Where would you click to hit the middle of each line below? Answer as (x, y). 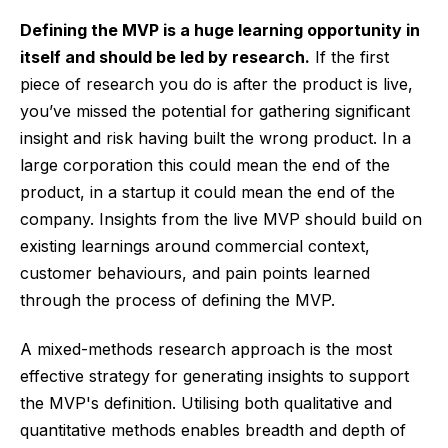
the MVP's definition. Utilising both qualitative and (206, 403)
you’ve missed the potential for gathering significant (215, 111)
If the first (349, 57)
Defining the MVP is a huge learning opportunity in (220, 30)
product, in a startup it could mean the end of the (207, 192)
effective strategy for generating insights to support (214, 376)
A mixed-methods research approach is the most (206, 349)
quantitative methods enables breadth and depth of (213, 430)
